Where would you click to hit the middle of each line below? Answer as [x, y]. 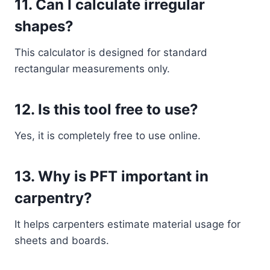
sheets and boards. [62, 240]
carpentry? [53, 198]
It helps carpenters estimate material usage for [127, 224]
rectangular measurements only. [92, 69]
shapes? [44, 26]
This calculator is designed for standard [111, 52]
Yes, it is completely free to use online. [108, 136]
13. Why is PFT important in [111, 176]
